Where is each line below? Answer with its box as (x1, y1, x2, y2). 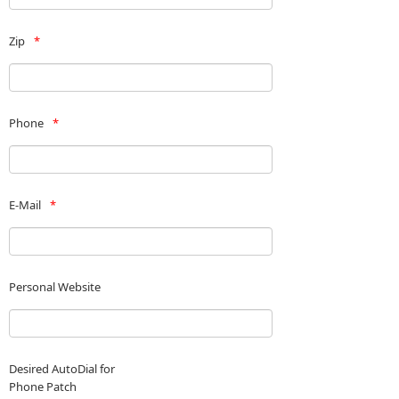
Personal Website (9, 279, 101, 295)
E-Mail (9, 197, 41, 213)
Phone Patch (9, 379, 77, 395)
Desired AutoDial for (9, 361, 115, 377)
